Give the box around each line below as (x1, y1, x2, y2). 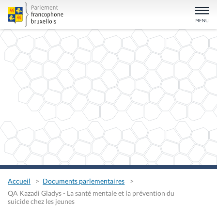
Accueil (8, 177, 31, 186)
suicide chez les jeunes (8, 197, 75, 205)
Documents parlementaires (43, 177, 125, 186)
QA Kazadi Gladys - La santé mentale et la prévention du (8, 188, 174, 197)
